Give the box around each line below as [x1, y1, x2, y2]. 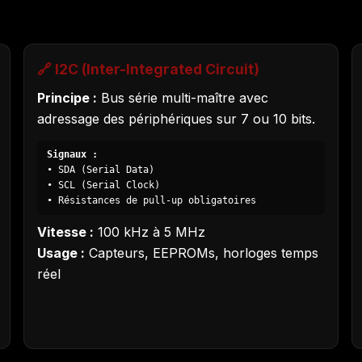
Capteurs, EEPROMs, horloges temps [85, 245, 319, 262]
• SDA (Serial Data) [47, 164, 155, 176]
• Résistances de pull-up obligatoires [47, 195, 257, 207]
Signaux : [47, 149, 99, 161]
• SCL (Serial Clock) [47, 179, 161, 192]
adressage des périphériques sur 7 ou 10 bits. [37, 110, 316, 127]
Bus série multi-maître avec [97, 89, 269, 106]
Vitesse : [37, 224, 95, 241]
